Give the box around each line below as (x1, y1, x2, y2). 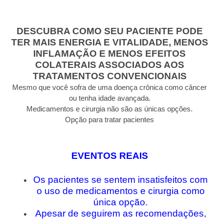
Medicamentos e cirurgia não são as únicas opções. (26, 104, 193, 113)
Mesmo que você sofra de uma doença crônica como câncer (12, 83, 207, 91)
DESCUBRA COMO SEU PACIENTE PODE (16, 25, 203, 36)
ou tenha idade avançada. (68, 93, 151, 102)
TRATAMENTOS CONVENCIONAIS (32, 70, 187, 81)
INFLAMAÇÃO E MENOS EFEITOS (33, 48, 186, 59)
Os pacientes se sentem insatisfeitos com (33, 175, 208, 185)
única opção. (93, 197, 148, 208)
